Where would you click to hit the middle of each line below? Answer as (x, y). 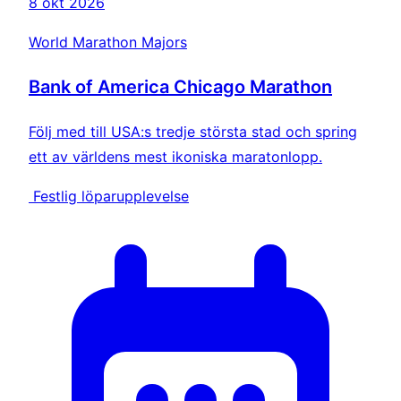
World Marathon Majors (108, 42)
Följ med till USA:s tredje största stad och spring (193, 131)
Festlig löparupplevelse (111, 196)
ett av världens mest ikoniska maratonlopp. (175, 156)
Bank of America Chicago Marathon (180, 86)
